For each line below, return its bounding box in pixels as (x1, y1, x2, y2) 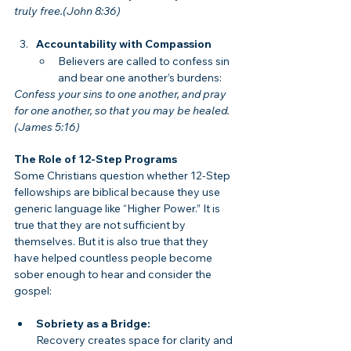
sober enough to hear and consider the (14, 266, 214, 281)
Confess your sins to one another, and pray (14, 86, 229, 101)
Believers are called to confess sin (58, 53, 232, 68)
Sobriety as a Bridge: (36, 316, 150, 331)
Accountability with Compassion (36, 36, 212, 51)
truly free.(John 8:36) (14, 3, 121, 18)
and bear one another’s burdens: (58, 70, 222, 85)
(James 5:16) (14, 119, 80, 134)
